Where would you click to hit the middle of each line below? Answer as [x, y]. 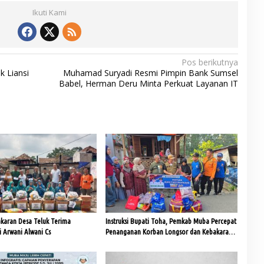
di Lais [114, 242]
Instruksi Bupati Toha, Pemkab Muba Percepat [171, 221]
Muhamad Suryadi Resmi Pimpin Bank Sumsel [150, 73]
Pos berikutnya [209, 62]
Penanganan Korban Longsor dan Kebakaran [169, 231]
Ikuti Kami [49, 13]
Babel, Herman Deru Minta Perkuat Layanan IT [148, 84]
